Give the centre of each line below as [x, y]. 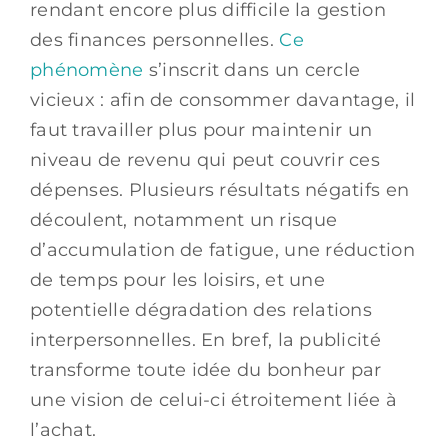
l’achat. [63, 429]
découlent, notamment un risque [184, 219]
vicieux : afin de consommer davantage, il [223, 99]
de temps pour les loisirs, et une [177, 279]
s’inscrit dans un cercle [252, 69]
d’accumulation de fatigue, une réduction [222, 249]
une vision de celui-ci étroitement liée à [214, 399]
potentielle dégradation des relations [201, 309]
